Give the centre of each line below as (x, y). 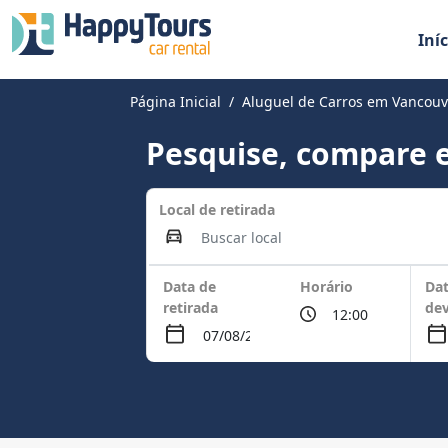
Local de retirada (217, 209)
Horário (327, 286)
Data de (190, 286)
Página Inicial (176, 101)
